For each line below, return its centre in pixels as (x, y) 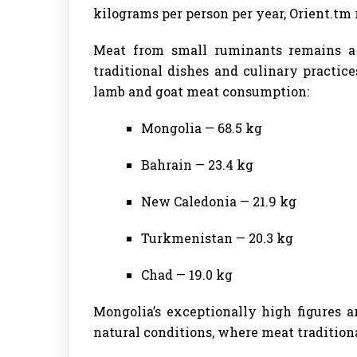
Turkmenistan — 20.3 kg (217, 237)
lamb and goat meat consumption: (201, 91)
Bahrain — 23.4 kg (197, 164)
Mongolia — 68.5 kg (202, 127)
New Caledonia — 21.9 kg (219, 201)
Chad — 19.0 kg (187, 274)
